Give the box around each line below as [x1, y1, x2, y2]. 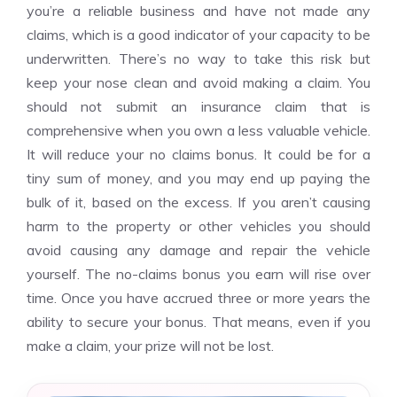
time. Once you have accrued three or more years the [27, 289, 370, 307]
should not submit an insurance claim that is [27, 97, 370, 115]
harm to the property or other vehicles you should [27, 217, 370, 235]
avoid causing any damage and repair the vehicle [27, 241, 370, 259]
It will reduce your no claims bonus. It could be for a [27, 145, 370, 163]
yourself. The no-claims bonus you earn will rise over [27, 265, 370, 283]
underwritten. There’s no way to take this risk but [27, 50, 370, 67]
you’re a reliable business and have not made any [27, 2, 370, 19]
